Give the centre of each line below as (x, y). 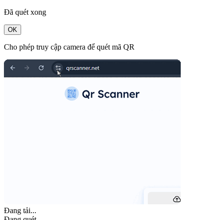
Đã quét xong (25, 12)
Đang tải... (20, 210)
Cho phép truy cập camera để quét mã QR (69, 47)
